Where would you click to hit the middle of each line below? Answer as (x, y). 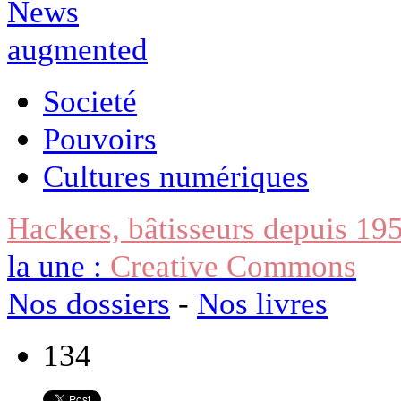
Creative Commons (233, 265)
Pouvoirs (100, 138)
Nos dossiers (89, 303)
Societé (90, 101)
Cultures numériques (176, 176)
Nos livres (262, 303)
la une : (59, 265)
